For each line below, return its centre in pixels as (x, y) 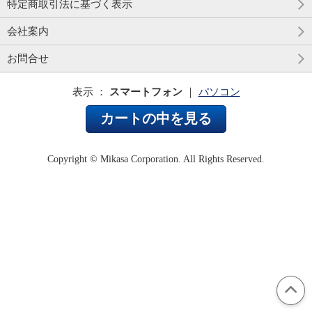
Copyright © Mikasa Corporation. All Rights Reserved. (156, 159)
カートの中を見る (156, 119)
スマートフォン (146, 92)
